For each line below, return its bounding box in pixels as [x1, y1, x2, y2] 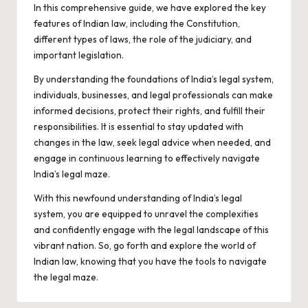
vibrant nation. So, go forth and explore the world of [34, 239, 256, 252]
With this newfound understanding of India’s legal [34, 192, 242, 204]
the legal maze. [34, 271, 98, 283]
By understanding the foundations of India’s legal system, [34, 73, 274, 85]
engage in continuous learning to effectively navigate [34, 152, 260, 164]
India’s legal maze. [34, 168, 110, 180]
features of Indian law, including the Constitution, [34, 17, 240, 30]
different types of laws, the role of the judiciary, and [34, 33, 252, 45]
